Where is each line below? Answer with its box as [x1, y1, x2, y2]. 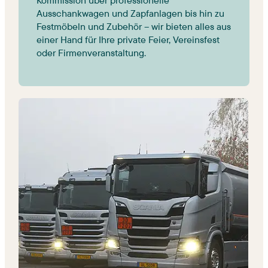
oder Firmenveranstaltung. [36, 46, 146, 59]
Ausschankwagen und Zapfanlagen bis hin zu [36, 7, 224, 19]
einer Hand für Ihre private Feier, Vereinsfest [36, 33, 220, 45]
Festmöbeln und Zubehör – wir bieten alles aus [36, 20, 231, 32]
